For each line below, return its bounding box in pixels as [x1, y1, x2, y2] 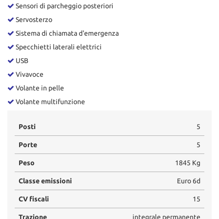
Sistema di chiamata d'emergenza [14, 29, 119, 37]
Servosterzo [14, 15, 52, 23]
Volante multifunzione [14, 97, 85, 106]
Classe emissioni [19, 176, 72, 185]
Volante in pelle [14, 84, 64, 92]
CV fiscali [19, 195, 49, 203]
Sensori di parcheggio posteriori [14, 1, 113, 10]
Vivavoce [14, 70, 44, 78]
